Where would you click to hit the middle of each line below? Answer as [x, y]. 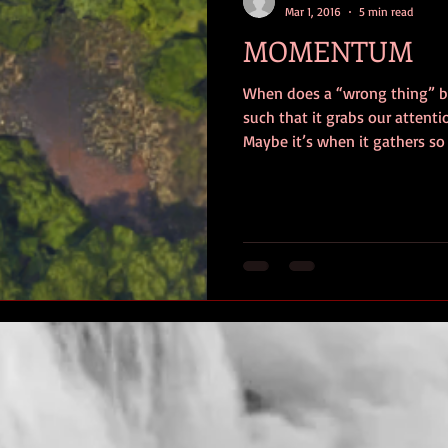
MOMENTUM [328, 50]
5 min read [386, 11]
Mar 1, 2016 [313, 11]
